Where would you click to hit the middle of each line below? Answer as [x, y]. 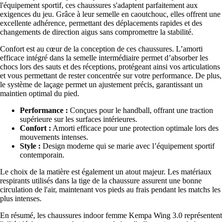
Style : [30, 146]
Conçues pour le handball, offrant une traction [140, 111]
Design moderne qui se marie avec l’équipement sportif [128, 146]
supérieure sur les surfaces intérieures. [79, 119]
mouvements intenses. [54, 137]
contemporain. [42, 155]
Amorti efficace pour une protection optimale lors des [135, 128]
